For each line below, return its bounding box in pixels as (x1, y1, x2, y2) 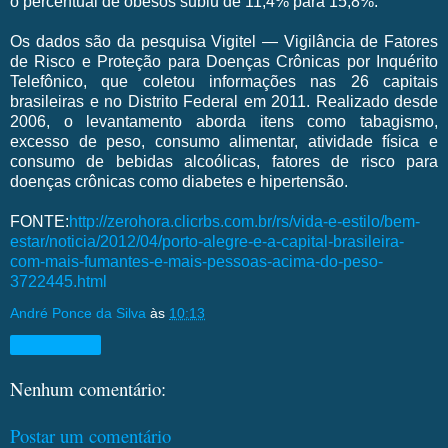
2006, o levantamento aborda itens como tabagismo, (10, 112, 438, 130)
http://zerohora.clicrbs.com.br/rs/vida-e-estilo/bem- (69, 212, 420, 230)
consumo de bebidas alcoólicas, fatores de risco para (10, 152, 438, 170)
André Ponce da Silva (10, 304, 146, 321)
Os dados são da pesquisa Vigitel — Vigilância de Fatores (10, 32, 438, 50)
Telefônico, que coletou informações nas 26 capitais (10, 72, 438, 90)
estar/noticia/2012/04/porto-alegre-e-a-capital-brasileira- (10, 232, 404, 250)
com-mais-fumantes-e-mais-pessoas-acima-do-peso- (10, 252, 383, 270)
